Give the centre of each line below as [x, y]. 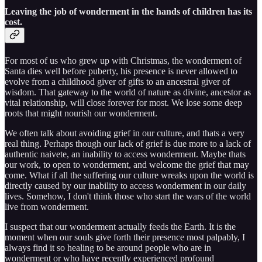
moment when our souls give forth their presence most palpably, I [125, 237]
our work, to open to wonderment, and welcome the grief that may [127, 165]
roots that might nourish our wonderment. [81, 113]
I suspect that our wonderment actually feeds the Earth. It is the [120, 227]
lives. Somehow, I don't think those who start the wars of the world [128, 196]
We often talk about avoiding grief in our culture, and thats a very [125, 133]
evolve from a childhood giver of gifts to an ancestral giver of [117, 82]
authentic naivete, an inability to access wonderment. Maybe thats [125, 154]
